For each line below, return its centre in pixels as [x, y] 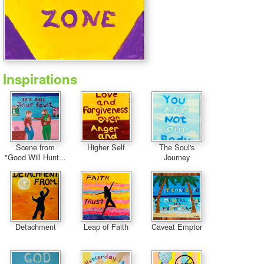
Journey [177, 157]
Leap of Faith [106, 227]
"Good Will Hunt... [35, 157]
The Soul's [177, 147]
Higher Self [106, 147]
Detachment [35, 227]
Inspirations [40, 79]
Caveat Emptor [177, 227]
